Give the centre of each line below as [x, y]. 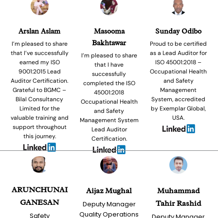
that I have [109, 64]
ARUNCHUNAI [39, 190]
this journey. [39, 136]
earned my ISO [39, 62]
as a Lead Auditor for [179, 53]
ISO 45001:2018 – [179, 62]
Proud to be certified [179, 44]
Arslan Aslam [40, 31]
